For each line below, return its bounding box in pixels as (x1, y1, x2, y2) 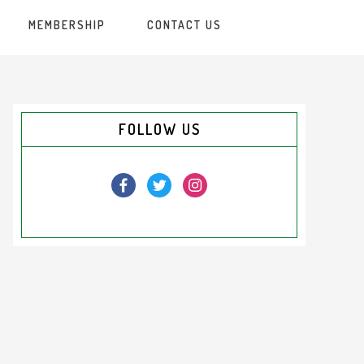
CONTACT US (147, 18, 222, 32)
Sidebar (12, 132, 86, 162)
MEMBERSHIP (28, 18, 106, 32)
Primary (12, 102, 93, 133)
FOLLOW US (118, 120, 201, 138)
